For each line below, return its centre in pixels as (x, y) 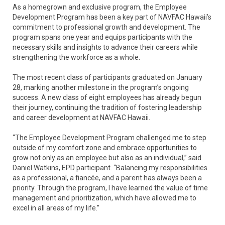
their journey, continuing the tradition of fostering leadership (107, 107)
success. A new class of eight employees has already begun (107, 97)
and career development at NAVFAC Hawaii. (81, 117)
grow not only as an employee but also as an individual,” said (107, 157)
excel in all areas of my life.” (56, 208)
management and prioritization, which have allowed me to (104, 198)
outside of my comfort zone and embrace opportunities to (105, 147)
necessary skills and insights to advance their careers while (105, 47)
